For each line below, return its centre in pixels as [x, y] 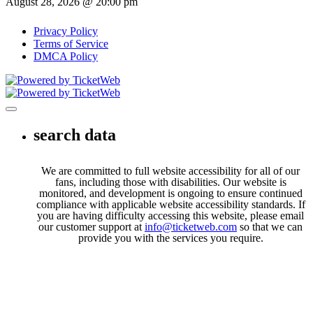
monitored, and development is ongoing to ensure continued [170, 193]
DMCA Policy [66, 56]
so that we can [270, 226]
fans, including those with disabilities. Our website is [170, 182]
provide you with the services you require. [170, 238]
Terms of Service [71, 43]
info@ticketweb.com [191, 226]
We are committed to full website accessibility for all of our [170, 170]
